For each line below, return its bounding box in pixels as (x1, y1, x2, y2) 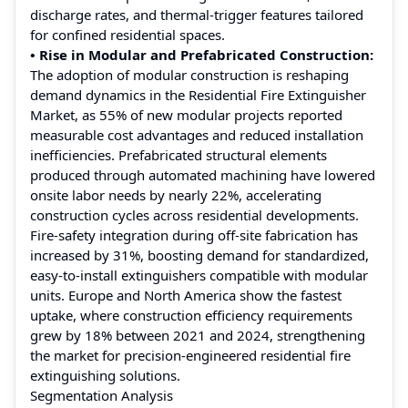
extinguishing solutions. (30, 365, 180, 384)
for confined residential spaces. (30, 25, 225, 44)
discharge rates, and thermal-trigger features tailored (30, 5, 363, 24)
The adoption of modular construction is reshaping (30, 65, 349, 84)
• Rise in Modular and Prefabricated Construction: (30, 45, 373, 64)
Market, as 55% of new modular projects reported (30, 105, 342, 124)
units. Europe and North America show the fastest (30, 285, 342, 304)
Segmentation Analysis (30, 385, 173, 404)
